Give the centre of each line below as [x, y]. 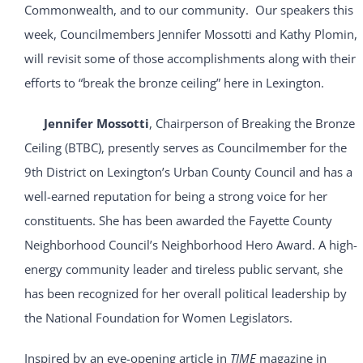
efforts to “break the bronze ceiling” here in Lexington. [174, 83]
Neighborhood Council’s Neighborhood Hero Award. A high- [190, 245]
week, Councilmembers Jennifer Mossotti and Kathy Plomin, [190, 34]
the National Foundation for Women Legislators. [158, 318]
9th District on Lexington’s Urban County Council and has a [188, 172]
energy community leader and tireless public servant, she [183, 269]
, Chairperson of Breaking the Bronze [252, 124]
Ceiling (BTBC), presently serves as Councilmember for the [185, 148]
